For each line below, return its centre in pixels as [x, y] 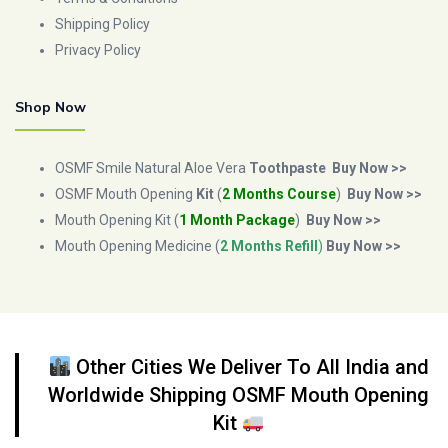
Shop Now [50, 107]
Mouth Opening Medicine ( [137, 245]
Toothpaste [287, 167]
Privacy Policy [102, 49]
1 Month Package [237, 219]
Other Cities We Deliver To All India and [249, 366]
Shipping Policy [102, 23]
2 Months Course [279, 193]
